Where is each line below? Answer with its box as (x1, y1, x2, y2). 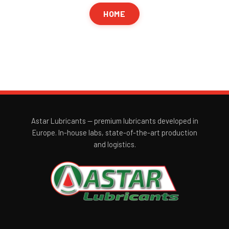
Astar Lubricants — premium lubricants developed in (31, 116, 198, 125)
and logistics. (93, 139, 136, 149)
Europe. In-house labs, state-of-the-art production (32, 127, 197, 137)
